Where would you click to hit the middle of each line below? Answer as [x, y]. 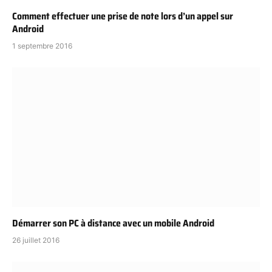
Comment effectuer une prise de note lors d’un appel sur [123, 16]
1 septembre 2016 [42, 46]
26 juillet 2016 [36, 240]
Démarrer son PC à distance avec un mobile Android [113, 223]
